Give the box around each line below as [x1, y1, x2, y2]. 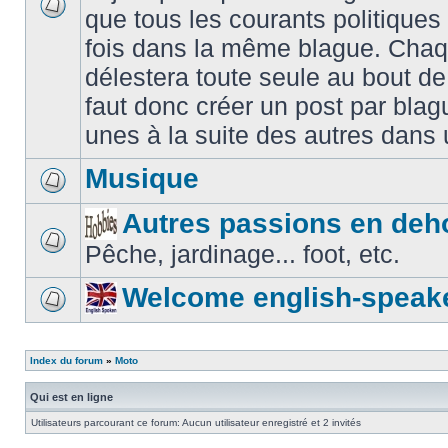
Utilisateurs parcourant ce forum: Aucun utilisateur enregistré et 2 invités [31, 417, 361, 428]
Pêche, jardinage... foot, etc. [85, 240, 400, 268]
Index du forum [30, 355, 103, 366]
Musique [85, 163, 199, 194]
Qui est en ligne [30, 391, 113, 403]
